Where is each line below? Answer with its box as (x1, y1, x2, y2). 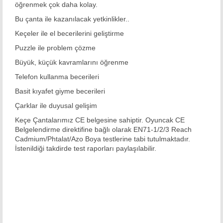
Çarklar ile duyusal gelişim (15, 101, 97, 110)
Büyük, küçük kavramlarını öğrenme (15, 58, 128, 66)
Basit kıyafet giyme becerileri (15, 87, 105, 95)
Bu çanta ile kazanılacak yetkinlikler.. (15, 14, 129, 23)
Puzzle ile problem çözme (15, 43, 96, 52)
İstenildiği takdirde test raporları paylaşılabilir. (15, 144, 156, 152)
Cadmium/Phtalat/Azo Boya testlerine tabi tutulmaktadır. (15, 134, 190, 143)
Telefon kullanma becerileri (15, 72, 99, 81)
